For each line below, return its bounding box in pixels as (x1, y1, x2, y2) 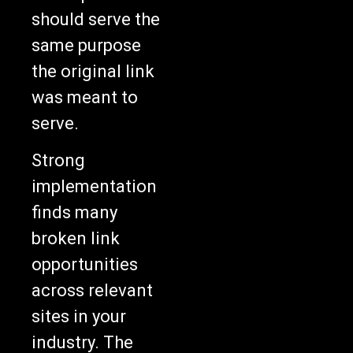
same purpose (32, 35, 141, 55)
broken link (32, 229, 120, 249)
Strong (32, 150, 85, 171)
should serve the (32, 9, 160, 29)
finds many (32, 203, 117, 223)
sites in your (32, 307, 126, 327)
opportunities (32, 255, 138, 275)
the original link (32, 61, 154, 81)
